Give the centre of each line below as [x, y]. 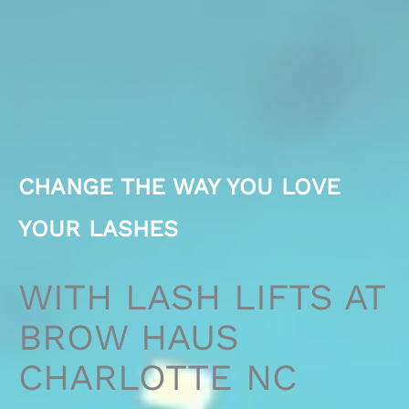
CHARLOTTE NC [157, 378]
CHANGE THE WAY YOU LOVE [179, 187]
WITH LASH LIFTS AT [202, 297]
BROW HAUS [129, 337]
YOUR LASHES [98, 229]
